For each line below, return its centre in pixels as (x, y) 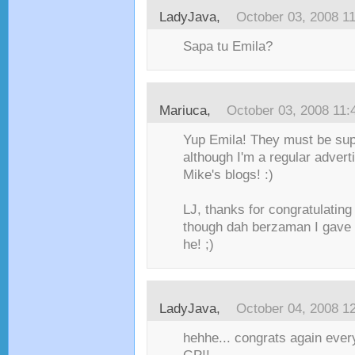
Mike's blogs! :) (228, 175)
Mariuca (183, 111)
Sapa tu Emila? (228, 46)
